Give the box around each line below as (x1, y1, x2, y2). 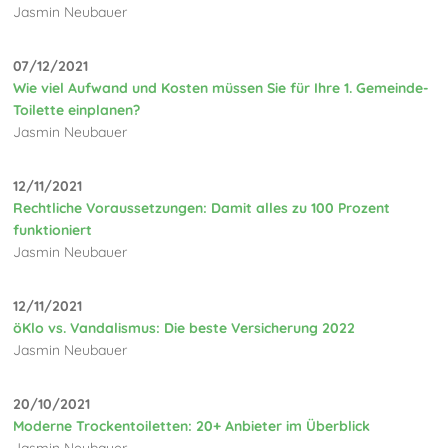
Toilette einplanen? (13, 100, 141, 119)
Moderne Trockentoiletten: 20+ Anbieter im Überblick (13, 416, 371, 435)
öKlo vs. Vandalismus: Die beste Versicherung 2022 (13, 318, 356, 337)
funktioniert (13, 220, 93, 239)
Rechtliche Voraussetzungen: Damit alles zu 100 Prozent (13, 198, 391, 217)
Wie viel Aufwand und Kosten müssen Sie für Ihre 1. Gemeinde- (13, 78, 430, 97)
